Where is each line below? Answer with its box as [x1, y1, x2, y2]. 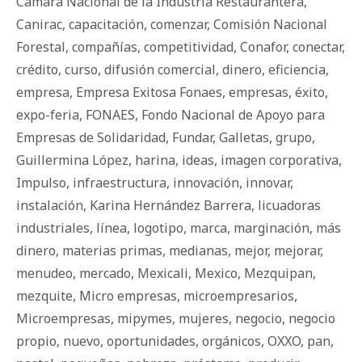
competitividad [144, 38, 234, 57]
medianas [169, 242, 228, 260]
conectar [293, 38, 342, 57]
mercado [79, 264, 131, 283]
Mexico [195, 264, 238, 283]
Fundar [172, 128, 213, 147]
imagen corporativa [221, 151, 339, 170]
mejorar [274, 242, 320, 260]
